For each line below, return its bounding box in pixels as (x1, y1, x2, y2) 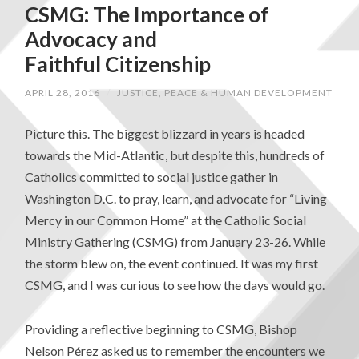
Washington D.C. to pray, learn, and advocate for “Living (25, 191, 328, 207)
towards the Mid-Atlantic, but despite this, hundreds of (25, 147, 325, 163)
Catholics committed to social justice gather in (25, 169, 279, 185)
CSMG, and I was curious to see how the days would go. (25, 277, 325, 293)
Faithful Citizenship (25, 50, 212, 77)
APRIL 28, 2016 (25, 87, 101, 99)
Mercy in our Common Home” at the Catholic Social (25, 212, 307, 228)
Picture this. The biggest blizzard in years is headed (25, 126, 305, 142)
